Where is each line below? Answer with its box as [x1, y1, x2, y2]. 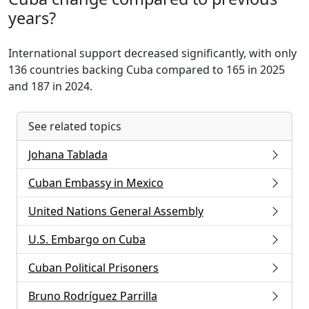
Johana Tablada [28, 147, 108, 163]
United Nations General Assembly [28, 203, 203, 219]
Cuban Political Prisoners [28, 260, 159, 276]
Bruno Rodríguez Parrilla [28, 288, 157, 304]
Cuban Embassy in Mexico [28, 175, 163, 191]
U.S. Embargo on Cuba [28, 232, 146, 248]
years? [8, 7, 56, 30]
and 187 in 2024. [8, 79, 92, 94]
